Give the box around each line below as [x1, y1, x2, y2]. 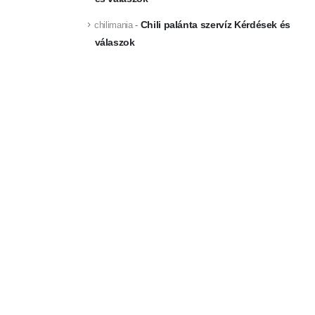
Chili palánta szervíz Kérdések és [140, 18, 291, 30]
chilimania [94, 19, 133, 30]
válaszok [94, 37, 135, 49]
